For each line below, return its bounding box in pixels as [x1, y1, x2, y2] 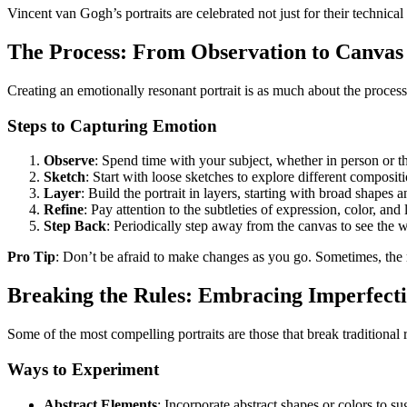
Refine [44, 202, 84, 218]
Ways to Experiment [7, 359, 159, 379]
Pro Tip [7, 249, 55, 265]
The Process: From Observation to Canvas [7, 40, 403, 65]
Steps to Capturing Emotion [7, 115, 217, 135]
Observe [44, 153, 94, 169]
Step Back [44, 218, 106, 234]
